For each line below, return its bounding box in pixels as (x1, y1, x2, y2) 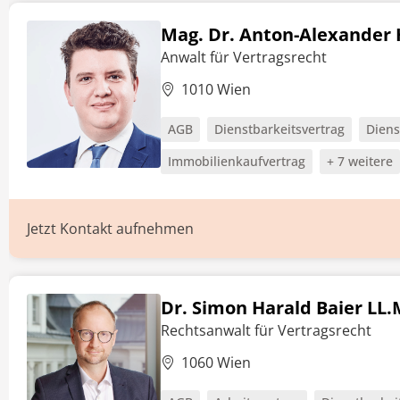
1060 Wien (181, 353, 251, 372)
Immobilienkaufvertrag (168, 153, 305, 170)
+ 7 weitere (327, 153, 393, 170)
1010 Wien (181, 79, 251, 99)
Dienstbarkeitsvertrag (214, 121, 345, 137)
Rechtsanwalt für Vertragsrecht (161, 321, 371, 340)
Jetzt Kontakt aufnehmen (27, 219, 194, 238)
